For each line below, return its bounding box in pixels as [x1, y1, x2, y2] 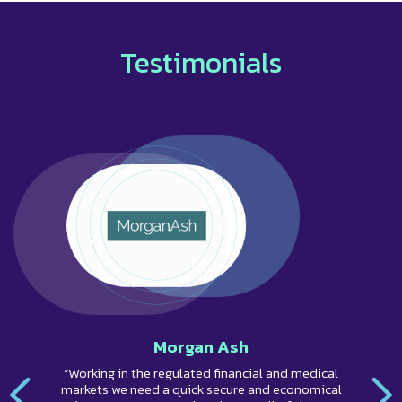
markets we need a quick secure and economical [60, 379, 342, 400]
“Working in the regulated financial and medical [64, 363, 338, 384]
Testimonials [120, 41, 282, 85]
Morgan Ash [153, 334, 249, 361]
